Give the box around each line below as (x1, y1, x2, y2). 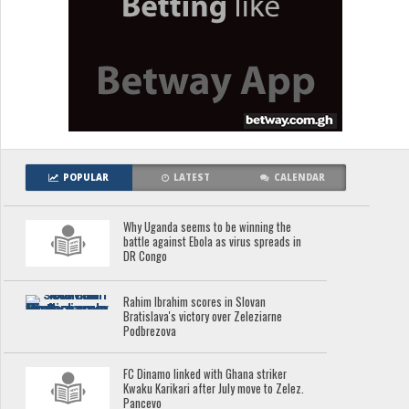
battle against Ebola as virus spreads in (123, 232, 302, 250)
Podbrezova (123, 322, 177, 341)
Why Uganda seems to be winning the (123, 217, 292, 236)
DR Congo (123, 246, 168, 265)
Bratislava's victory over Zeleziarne (123, 308, 283, 326)
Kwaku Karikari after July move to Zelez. (123, 380, 305, 398)
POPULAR (63, 171, 110, 184)
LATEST (173, 171, 211, 184)
